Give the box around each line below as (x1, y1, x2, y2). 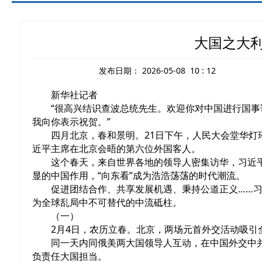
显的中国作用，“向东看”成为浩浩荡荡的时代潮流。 (32, 169, 245, 182)
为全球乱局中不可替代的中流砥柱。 (32, 196, 182, 209)
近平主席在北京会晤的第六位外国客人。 (32, 142, 201, 155)
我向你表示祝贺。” (32, 115, 111, 128)
